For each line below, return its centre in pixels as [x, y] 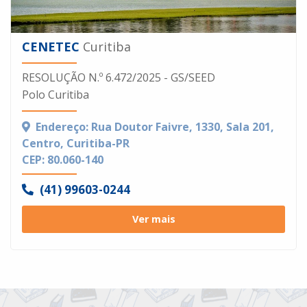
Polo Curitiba [56, 95]
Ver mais [153, 219]
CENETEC [51, 47]
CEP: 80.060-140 [63, 160]
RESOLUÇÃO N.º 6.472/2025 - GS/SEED [119, 78]
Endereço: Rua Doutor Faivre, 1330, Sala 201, [155, 127]
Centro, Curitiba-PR [76, 144]
